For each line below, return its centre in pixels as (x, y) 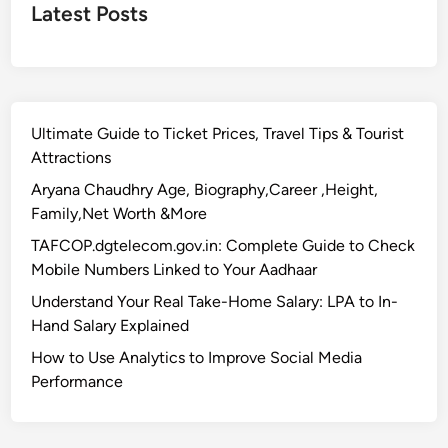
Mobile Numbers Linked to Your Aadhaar (174, 269)
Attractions (71, 157)
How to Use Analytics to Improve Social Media (197, 357)
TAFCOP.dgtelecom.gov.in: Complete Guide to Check (223, 245)
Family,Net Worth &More (119, 213)
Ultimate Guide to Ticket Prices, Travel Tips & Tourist (218, 133)
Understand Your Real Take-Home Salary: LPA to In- (215, 301)
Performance (77, 381)
